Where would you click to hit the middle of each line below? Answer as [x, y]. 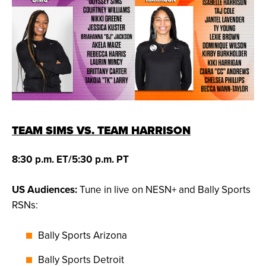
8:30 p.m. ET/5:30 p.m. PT [70, 159]
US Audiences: [45, 190]
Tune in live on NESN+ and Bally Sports [164, 190]
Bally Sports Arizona [83, 235]
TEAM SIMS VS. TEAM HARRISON [101, 131]
